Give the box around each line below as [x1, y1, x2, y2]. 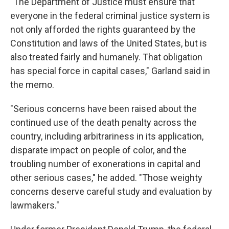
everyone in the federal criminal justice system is [10, 10, 210, 21]
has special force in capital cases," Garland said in [10, 65, 210, 76]
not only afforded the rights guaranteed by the [10, 24, 196, 35]
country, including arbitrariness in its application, [10, 130, 203, 142]
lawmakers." [10, 199, 59, 211]
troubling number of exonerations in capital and [10, 158, 200, 169]
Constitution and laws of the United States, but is [10, 37, 207, 49]
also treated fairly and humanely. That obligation [10, 51, 202, 62]
